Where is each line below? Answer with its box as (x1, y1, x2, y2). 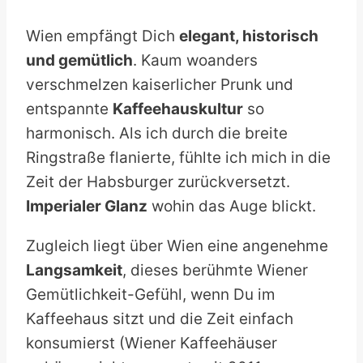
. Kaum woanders (133, 50, 258, 70)
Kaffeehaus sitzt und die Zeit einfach (26, 309, 293, 328)
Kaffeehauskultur (113, 99, 243, 118)
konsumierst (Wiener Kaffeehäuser (26, 333, 277, 352)
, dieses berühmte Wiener (122, 260, 308, 280)
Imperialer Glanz (26, 196, 147, 216)
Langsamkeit (26, 260, 122, 280)
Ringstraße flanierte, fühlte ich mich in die (26, 147, 331, 167)
